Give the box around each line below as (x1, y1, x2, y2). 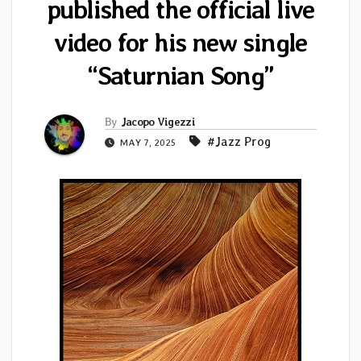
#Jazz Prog (207, 134, 271, 150)
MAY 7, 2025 (118, 137, 178, 149)
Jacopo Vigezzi (120, 115, 195, 129)
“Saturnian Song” (87, 60, 274, 92)
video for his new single (54, 27, 307, 59)
